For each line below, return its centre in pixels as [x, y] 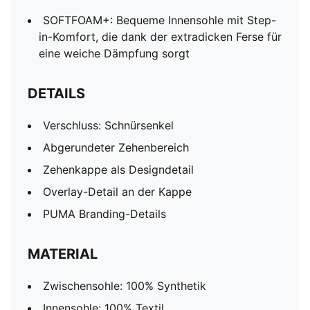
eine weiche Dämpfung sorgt [114, 53]
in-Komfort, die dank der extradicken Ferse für [160, 37]
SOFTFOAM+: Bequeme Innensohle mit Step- [159, 20]
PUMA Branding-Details [104, 214]
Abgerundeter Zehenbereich [116, 147]
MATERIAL [63, 254]
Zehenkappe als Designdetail [118, 170]
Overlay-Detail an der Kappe [117, 192]
